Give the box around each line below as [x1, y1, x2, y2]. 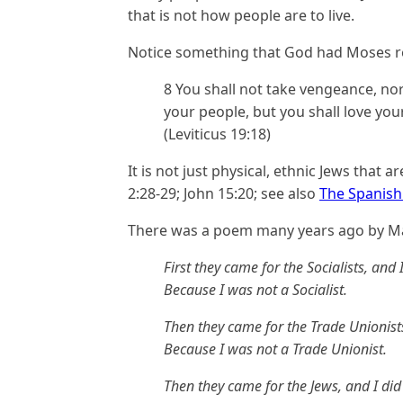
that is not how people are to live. [128, 5, 354, 25]
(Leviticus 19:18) [164, 124, 271, 144]
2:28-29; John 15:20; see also [128, 184, 319, 203]
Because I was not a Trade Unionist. [164, 339, 387, 359]
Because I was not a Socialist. [164, 280, 347, 300]
